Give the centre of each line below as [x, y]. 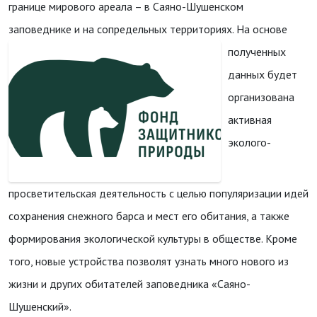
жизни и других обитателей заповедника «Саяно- [129, 284]
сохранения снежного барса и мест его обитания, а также [149, 216]
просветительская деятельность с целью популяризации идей [158, 193]
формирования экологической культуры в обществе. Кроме [153, 238]
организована [261, 97]
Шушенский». [40, 306]
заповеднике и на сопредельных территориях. [122, 29]
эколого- [249, 142]
